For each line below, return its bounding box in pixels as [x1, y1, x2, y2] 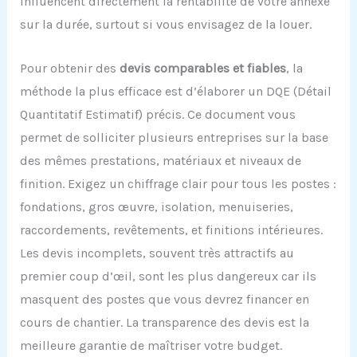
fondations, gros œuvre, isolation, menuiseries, [19, 198, 293, 214]
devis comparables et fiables [119, 60, 286, 76]
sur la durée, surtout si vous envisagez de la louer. [19, 17, 312, 33]
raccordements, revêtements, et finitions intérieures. [19, 222, 323, 237]
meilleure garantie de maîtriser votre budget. [19, 337, 282, 353]
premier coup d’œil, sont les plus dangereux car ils [19, 268, 316, 284]
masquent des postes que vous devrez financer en [19, 291, 309, 307]
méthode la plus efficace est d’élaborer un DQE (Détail [19, 83, 331, 99]
